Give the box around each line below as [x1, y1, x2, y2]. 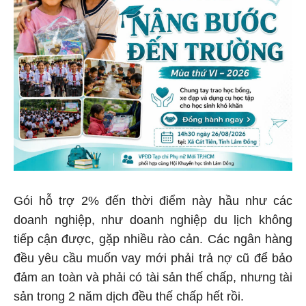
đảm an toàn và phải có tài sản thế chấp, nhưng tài [14, 272, 292, 286]
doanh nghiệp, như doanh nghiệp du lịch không [14, 214, 292, 229]
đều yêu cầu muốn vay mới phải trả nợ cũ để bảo [14, 253, 292, 267]
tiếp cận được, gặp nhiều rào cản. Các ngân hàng [14, 234, 292, 248]
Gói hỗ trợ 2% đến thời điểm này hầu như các [14, 195, 292, 210]
